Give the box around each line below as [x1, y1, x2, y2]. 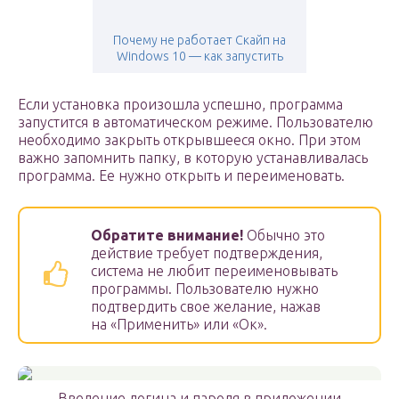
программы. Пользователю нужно [91, 281, 319, 297]
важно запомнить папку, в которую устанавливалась [18, 150, 368, 167]
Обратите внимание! [91, 227, 243, 244]
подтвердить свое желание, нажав [91, 298, 321, 315]
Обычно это [243, 227, 325, 244]
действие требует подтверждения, [91, 245, 322, 262]
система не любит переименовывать [91, 263, 338, 280]
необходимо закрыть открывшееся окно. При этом [18, 132, 361, 149]
